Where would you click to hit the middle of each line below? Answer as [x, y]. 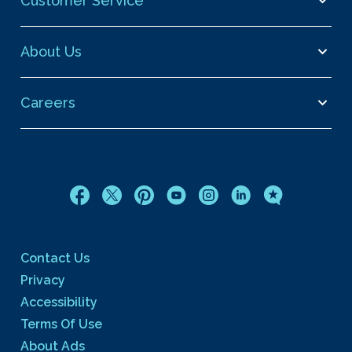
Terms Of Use [61, 324]
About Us [51, 51]
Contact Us [55, 258]
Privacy [43, 280]
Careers [48, 102]
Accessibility [59, 302]
